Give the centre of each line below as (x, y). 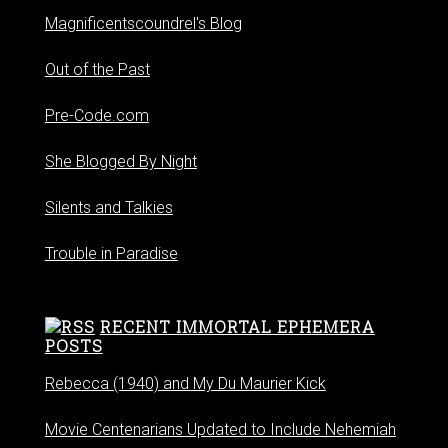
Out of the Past (97, 69)
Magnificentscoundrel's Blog (143, 23)
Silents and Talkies (108, 207)
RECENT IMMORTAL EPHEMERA (237, 326)
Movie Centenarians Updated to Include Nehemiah (220, 429)
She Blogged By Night (120, 161)
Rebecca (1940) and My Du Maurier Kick (185, 383)
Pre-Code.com (96, 115)
